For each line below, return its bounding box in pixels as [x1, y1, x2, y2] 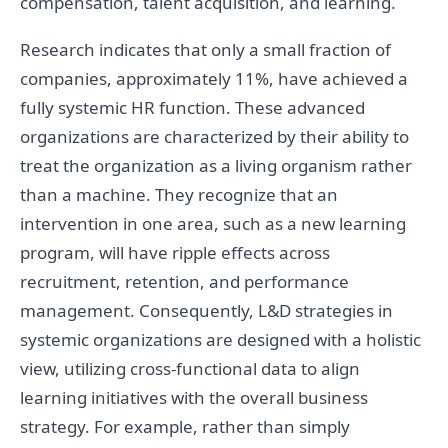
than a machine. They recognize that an [20, 183, 338, 207]
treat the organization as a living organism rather [20, 154, 412, 178]
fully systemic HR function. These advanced [20, 96, 365, 120]
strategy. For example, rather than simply [20, 415, 350, 439]
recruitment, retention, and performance [20, 270, 349, 294]
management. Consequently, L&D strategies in [20, 299, 393, 323]
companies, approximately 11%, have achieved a [20, 67, 408, 91]
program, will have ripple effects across [20, 241, 330, 265]
